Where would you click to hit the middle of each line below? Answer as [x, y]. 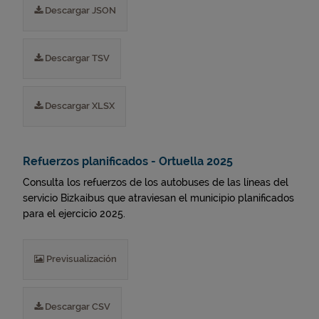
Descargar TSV [76, 58]
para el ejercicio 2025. [74, 214]
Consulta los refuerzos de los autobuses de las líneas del [156, 182]
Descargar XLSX [79, 106]
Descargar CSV [77, 307]
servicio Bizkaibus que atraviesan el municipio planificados [158, 198]
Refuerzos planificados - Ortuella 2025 [128, 161]
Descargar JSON [79, 10]
